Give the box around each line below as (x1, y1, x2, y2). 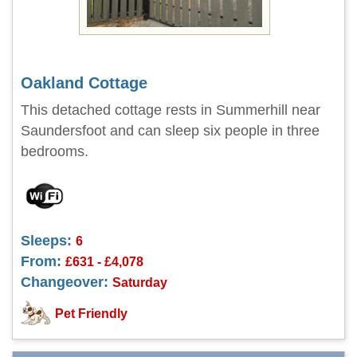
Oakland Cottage (21, 74, 147, 92)
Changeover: (21, 274, 108, 290)
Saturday (112, 275, 167, 289)
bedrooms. (21, 143, 88, 159)
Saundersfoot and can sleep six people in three (21, 123, 320, 139)
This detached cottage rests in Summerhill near (21, 102, 320, 118)
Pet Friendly (55, 306, 127, 321)
